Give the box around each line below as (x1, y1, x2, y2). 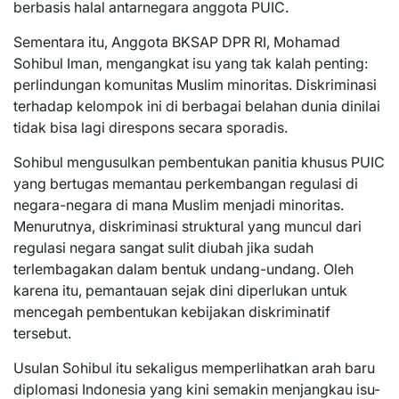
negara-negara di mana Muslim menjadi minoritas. (13, 196, 344, 214)
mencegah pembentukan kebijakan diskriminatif (13, 303, 330, 321)
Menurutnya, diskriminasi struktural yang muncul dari (13, 217, 362, 235)
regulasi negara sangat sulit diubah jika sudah (13, 239, 313, 256)
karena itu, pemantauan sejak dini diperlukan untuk (13, 281, 347, 299)
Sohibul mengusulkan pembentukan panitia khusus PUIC (13, 153, 385, 171)
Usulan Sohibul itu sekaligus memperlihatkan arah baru (13, 359, 375, 377)
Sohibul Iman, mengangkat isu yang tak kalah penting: (13, 54, 368, 72)
